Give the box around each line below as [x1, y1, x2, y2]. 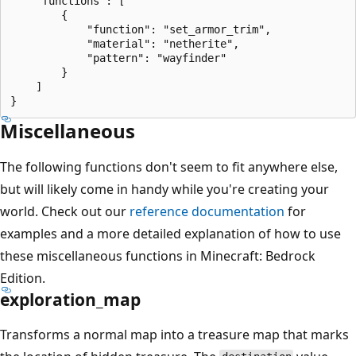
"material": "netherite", [10, 37, 239, 50]
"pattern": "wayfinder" [10, 51, 226, 64]
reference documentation [130, 202, 284, 220]
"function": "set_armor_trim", [10, 22, 271, 36]
